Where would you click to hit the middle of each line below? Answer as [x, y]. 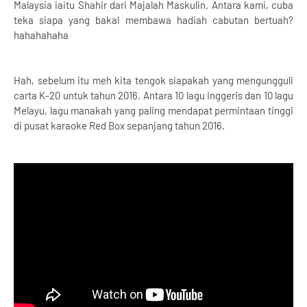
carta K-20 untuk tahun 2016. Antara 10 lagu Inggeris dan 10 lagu [153, 95]
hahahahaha [41, 35]
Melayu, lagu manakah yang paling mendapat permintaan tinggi [153, 110]
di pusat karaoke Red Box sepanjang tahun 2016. [120, 125]
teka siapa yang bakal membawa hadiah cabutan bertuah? [153, 20]
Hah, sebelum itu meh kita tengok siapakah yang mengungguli [153, 80]
